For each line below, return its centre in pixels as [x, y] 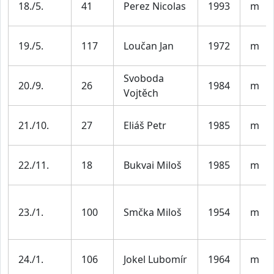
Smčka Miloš [153, 213]
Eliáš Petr [145, 126]
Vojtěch [141, 93]
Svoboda [144, 79]
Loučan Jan [149, 46]
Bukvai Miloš [153, 165]
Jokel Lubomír [155, 260]
